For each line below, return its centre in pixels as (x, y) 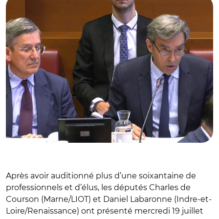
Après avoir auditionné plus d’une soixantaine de (101, 175)
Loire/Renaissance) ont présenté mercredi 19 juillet (105, 211)
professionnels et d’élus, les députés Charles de (98, 187)
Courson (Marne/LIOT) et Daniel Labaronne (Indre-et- (109, 199)
